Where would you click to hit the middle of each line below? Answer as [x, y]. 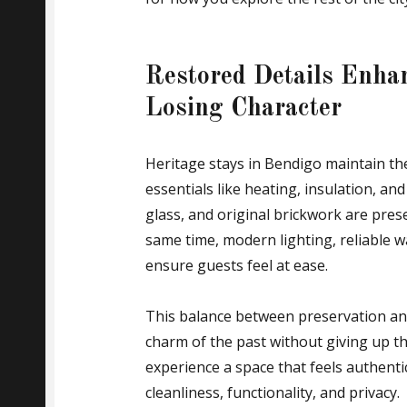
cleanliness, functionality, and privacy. [273, 393]
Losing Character [243, 109]
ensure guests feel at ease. [237, 266]
